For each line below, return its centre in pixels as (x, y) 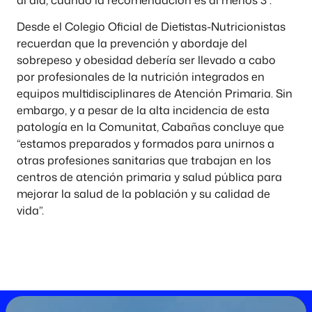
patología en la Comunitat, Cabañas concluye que (150, 127)
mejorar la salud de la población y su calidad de (143, 194)
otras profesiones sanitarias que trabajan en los (144, 161)
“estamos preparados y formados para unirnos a (146, 144)
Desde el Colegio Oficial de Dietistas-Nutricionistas (151, 27)
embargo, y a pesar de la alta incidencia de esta (143, 110)
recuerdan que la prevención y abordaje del (132, 44)
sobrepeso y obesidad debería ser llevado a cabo (146, 60)
